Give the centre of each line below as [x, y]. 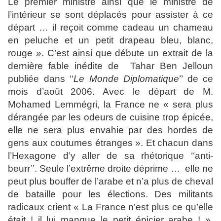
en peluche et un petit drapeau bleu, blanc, [110, 40]
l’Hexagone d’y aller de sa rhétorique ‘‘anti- [110, 156]
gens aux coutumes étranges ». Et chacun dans [110, 143]
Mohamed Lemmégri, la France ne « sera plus [110, 105]
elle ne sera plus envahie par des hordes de [110, 130]
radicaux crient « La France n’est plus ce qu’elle [110, 207]
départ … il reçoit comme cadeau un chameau [110, 28]
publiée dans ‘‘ [41, 79]
